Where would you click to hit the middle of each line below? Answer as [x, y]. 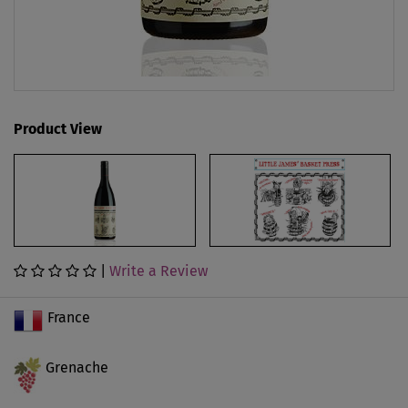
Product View [58, 129]
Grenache [77, 367]
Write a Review [158, 271]
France [69, 317]
